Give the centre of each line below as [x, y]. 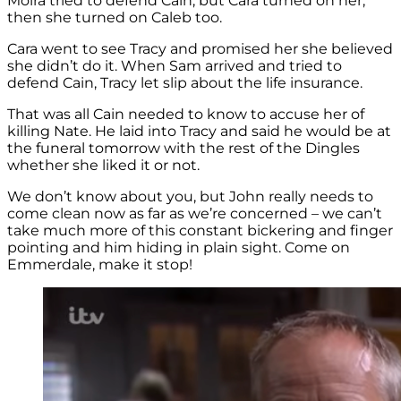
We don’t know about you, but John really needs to [190, 196]
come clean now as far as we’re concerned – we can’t [195, 213]
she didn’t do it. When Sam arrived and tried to [175, 65]
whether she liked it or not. [103, 165]
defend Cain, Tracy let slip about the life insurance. [185, 82]
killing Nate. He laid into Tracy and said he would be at [199, 131]
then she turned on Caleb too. [115, 17]
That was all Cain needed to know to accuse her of [186, 114]
